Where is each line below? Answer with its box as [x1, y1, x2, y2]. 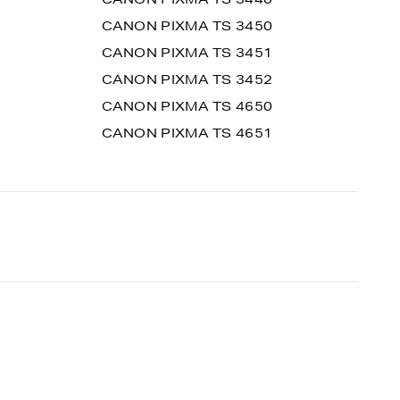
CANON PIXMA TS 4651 [101, 125, 273, 141]
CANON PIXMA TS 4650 [101, 98, 273, 114]
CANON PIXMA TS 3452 [101, 71, 273, 87]
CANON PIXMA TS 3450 [101, 18, 273, 34]
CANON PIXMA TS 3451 [101, 45, 273, 61]
